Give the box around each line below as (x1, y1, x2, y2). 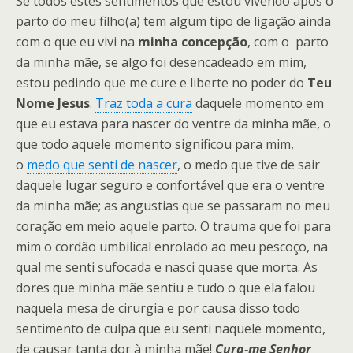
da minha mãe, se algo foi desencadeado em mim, (16, 54, 307, 71)
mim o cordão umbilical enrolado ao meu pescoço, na (16, 238, 328, 255)
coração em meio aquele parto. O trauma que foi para (16, 217, 331, 235)
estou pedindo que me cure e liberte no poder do (16, 74, 307, 91)
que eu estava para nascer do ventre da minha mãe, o (16, 115, 331, 132)
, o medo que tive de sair (177, 156, 320, 173)
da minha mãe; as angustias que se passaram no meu (16, 197, 330, 214)
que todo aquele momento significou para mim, (16, 136, 294, 153)
